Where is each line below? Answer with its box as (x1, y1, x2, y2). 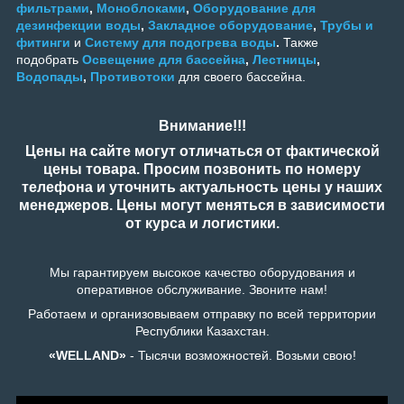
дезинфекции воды (16, 18, 141, 33)
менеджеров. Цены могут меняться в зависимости (19, 197, 385, 214)
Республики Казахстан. (134, 324, 270, 339)
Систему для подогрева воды (85, 35, 276, 50)
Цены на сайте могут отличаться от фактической (24, 143, 380, 160)
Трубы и (320, 18, 373, 33)
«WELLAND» (48, 348, 126, 363)
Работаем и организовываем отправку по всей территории (28, 307, 376, 322)
